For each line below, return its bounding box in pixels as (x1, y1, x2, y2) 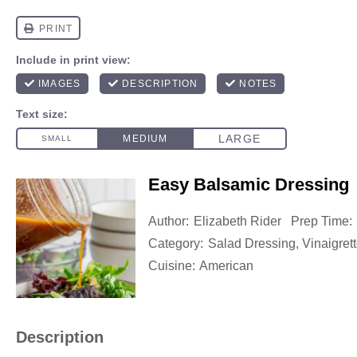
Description (16, 328, 104, 346)
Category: (148, 237, 203, 250)
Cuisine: (148, 259, 195, 273)
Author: (148, 214, 189, 228)
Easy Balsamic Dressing (148, 175, 349, 194)
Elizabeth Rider (194, 214, 281, 228)
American (199, 259, 253, 273)
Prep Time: (291, 214, 352, 228)
